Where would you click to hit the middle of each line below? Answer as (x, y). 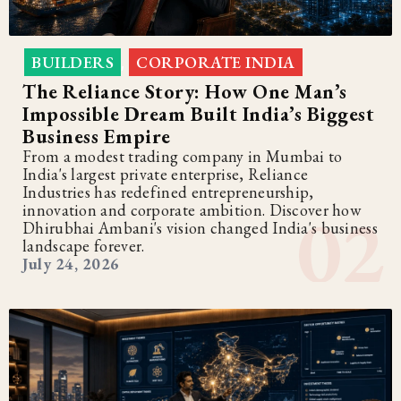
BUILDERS (73, 62)
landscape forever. (84, 245)
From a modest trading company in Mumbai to (183, 156)
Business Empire (97, 136)
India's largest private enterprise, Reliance (166, 174)
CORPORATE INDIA (216, 62)
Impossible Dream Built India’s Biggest (198, 114)
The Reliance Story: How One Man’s (185, 91)
